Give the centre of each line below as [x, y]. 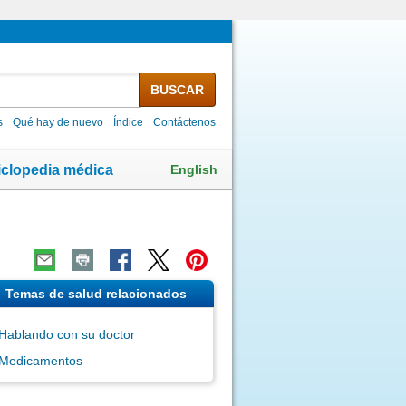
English [194, 169]
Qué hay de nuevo [58, 122]
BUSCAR [177, 89]
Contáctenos [185, 122]
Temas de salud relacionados [96, 293]
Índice [129, 122]
